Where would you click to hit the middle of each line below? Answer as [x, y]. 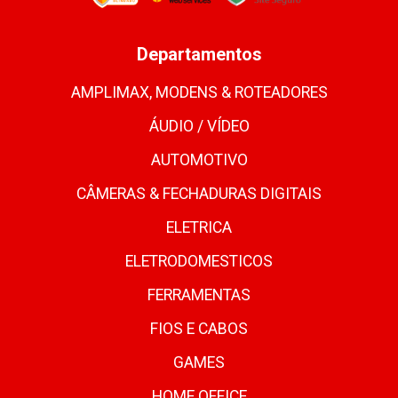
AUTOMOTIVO [199, 160]
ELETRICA [199, 228]
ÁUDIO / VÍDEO [199, 127]
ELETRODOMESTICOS [199, 262]
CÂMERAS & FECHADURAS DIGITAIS [199, 194]
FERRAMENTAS [199, 295]
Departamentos [199, 55]
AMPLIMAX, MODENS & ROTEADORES [199, 93]
